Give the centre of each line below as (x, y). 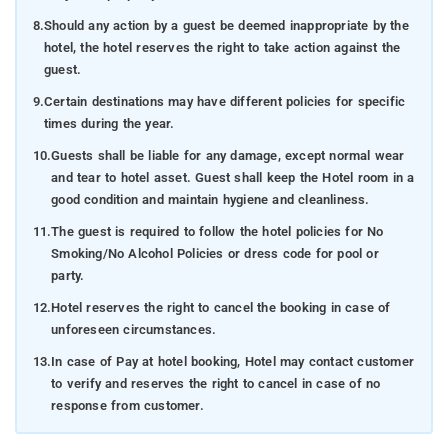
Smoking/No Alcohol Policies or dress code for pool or (215, 253)
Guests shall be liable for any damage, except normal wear (228, 155)
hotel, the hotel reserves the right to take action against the (222, 47)
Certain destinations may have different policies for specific (224, 101)
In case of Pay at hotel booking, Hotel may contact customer (232, 361)
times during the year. (109, 123)
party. (68, 275)
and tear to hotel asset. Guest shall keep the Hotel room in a (233, 177)
